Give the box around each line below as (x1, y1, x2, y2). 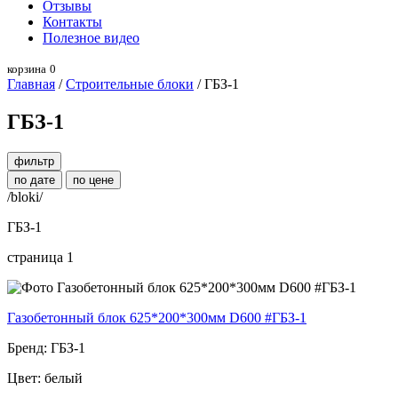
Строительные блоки (66, 76, 194, 92)
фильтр (14, 154, 54, 168)
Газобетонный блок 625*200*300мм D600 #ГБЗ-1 (7, 309, 306, 325)
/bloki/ (7, 188, 43, 204)
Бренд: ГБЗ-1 (7, 339, 85, 355)
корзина (7, 62, 46, 76)
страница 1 (7, 249, 74, 265)
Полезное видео (43, 30, 139, 45)
